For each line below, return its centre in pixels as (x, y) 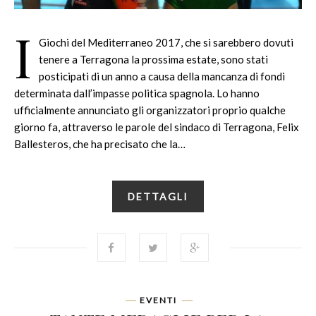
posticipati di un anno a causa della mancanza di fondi (162, 76)
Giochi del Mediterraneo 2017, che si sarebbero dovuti (166, 42)
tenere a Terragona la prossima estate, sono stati (153, 59)
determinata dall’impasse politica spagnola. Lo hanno (137, 93)
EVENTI (158, 300)
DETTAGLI (158, 196)
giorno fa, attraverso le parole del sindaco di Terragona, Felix (157, 127)
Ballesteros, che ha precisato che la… (100, 144)
